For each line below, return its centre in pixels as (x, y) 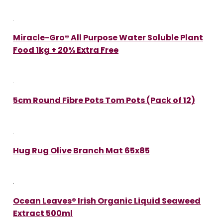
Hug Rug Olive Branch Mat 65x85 (81, 150)
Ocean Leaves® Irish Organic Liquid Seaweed (107, 201)
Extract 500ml (43, 213)
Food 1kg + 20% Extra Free (66, 50)
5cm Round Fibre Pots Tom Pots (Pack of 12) (104, 100)
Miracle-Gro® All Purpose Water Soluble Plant (108, 37)
